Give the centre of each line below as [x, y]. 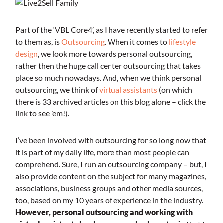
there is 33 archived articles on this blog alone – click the [110, 102]
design [26, 54]
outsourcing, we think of [57, 90]
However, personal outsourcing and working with [104, 212]
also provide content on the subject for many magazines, [111, 176]
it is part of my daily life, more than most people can [102, 152]
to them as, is [38, 42]
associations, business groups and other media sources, [109, 188]
